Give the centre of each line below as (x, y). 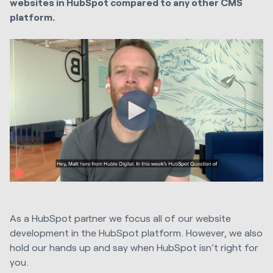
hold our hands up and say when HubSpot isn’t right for (134, 247)
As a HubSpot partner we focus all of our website (120, 218)
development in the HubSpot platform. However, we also (136, 233)
